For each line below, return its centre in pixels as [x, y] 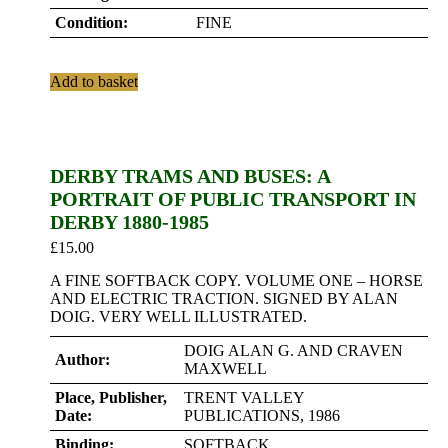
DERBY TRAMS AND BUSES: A [190, 176]
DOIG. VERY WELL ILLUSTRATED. [178, 316]
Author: [82, 359]
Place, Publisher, [111, 397]
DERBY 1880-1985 [129, 222]
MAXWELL [225, 368]
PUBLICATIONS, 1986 [262, 415]
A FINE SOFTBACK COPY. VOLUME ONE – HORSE [236, 280]
